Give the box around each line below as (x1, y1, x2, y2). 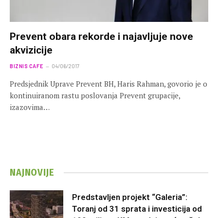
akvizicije (10, 44, 53, 56)
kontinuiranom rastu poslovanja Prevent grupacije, (10, 90, 180, 100)
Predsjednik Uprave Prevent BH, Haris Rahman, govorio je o (10, 78, 207, 89)
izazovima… (10, 102, 50, 112)
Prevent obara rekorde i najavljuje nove (10, 30, 193, 42)
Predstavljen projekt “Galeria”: (72, 192, 187, 202)
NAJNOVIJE (10, 166, 54, 179)
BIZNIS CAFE (10, 62, 43, 69)
